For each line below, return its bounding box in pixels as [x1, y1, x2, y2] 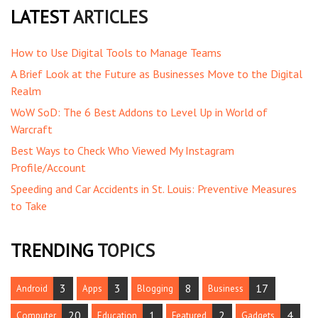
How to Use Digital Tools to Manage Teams [11, 45, 221, 60]
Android [16, 283, 48, 295]
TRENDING [11, 238, 93, 262]
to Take [11, 198, 47, 213]
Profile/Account [11, 160, 86, 175]
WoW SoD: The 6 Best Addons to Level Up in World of [11, 104, 268, 119]
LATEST [11, 5, 69, 29]
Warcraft [11, 121, 53, 136]
